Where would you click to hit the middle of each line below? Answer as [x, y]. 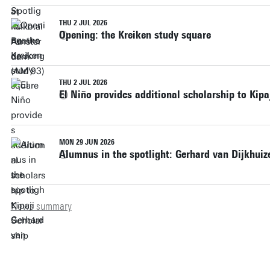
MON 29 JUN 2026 [86, 142]
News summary [41, 206]
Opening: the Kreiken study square [135, 35]
